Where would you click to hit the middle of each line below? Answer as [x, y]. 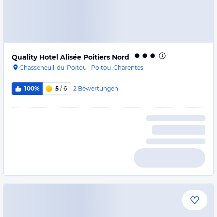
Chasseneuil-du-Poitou [53, 68]
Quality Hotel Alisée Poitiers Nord [70, 57]
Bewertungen [98, 88]
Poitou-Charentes [117, 68]
